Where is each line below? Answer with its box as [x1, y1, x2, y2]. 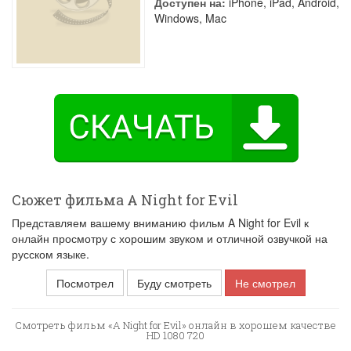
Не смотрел [234, 275, 295, 291]
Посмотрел [56, 275, 114, 291]
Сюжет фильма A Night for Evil [12, 190, 238, 209]
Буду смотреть [136, 275, 212, 291]
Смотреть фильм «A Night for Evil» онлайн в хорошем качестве [15, 318, 336, 332]
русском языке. [12, 246, 89, 262]
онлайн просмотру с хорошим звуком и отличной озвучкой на [12, 230, 327, 246]
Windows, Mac [154, 10, 226, 26]
